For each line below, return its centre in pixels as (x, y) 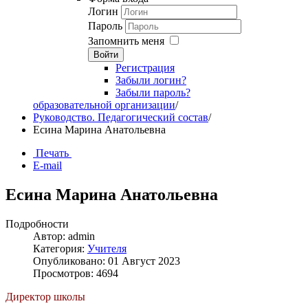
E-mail (47, 165)
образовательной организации (104, 105)
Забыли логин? (151, 80)
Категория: (60, 248)
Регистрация (145, 68)
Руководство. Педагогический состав (121, 117)
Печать (52, 153)
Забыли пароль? (153, 92)
